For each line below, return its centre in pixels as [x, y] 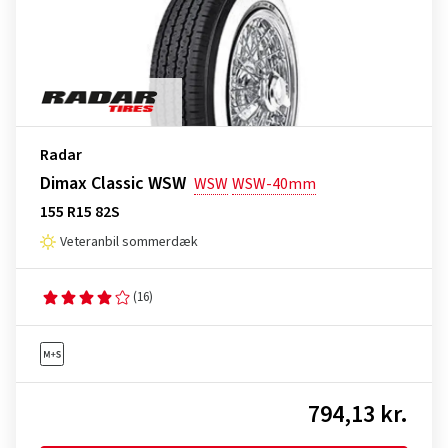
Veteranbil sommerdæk [129, 242]
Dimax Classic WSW [113, 183]
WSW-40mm [274, 184]
